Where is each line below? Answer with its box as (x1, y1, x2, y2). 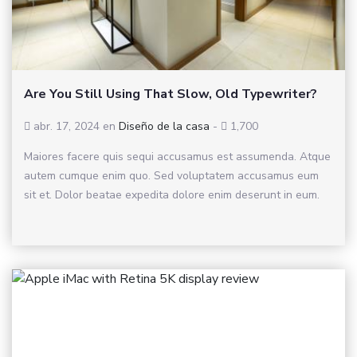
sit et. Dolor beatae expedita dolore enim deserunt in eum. (24, 187, 320, 203)
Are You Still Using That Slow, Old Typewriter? (24, 85, 317, 104)
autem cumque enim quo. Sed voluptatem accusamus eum (24, 168, 319, 184)
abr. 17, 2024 (30, 119, 103, 135)
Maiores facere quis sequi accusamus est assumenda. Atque (24, 149, 331, 165)
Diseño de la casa (119, 119, 210, 135)
